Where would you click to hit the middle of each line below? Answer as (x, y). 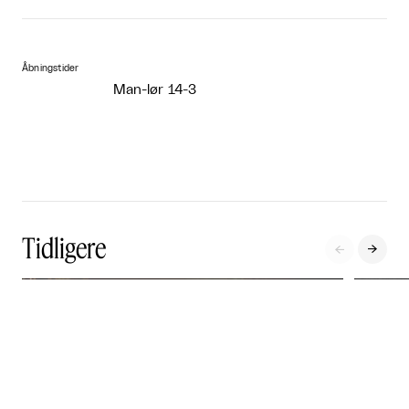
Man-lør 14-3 (155, 90)
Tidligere (64, 248)
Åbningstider (51, 69)
